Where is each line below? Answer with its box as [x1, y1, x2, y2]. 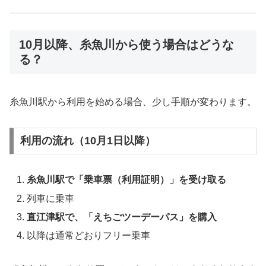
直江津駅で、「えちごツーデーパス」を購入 [27, 211, 217, 222]
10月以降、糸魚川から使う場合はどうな [19, 38, 234, 52]
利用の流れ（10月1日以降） [20, 135, 156, 147]
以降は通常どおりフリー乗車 [27, 230, 151, 240]
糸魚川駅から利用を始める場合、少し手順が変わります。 [9, 96, 256, 107]
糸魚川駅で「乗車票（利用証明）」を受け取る [27, 175, 227, 185]
